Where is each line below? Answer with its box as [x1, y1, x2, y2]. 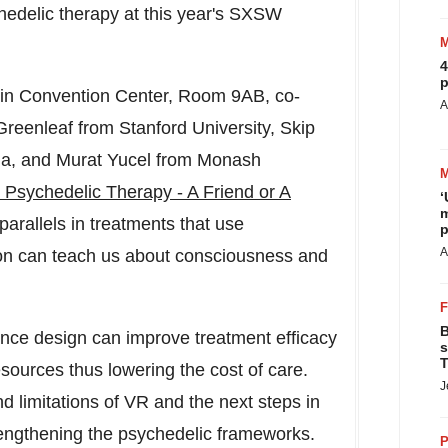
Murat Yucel [56, 150, 151, 170]
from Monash [151, 150, 261, 170]
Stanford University [119, 118, 270, 138]
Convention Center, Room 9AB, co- [14, 86, 300, 106]
